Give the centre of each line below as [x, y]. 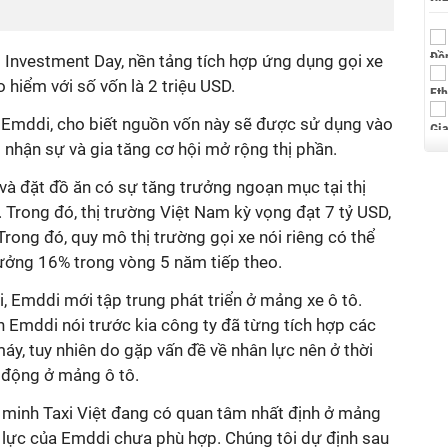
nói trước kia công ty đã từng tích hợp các [217, 325]
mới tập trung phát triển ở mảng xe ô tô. [211, 300]
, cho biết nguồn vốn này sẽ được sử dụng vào [221, 124]
